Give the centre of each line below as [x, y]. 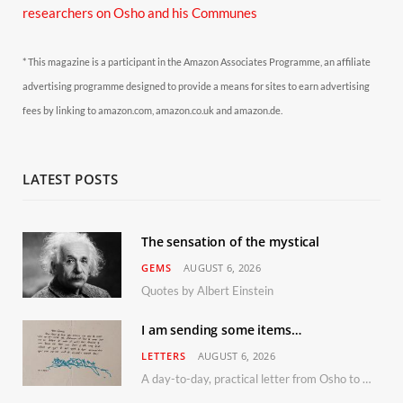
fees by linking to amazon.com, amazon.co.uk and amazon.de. [152, 110]
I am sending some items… [221, 329]
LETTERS [164, 355]
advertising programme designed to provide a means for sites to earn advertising [196, 85]
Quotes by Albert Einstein [207, 290]
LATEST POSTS [71, 179]
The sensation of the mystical [230, 241]
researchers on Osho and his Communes [140, 12]
